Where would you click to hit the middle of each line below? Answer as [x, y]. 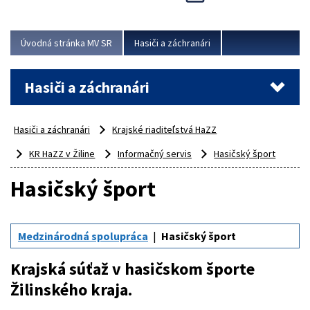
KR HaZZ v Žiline [62, 154]
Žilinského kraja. [71, 290]
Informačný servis [154, 154]
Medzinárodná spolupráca [83, 236]
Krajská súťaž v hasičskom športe [133, 269]
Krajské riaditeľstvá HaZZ [165, 130]
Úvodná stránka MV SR [66, 43]
